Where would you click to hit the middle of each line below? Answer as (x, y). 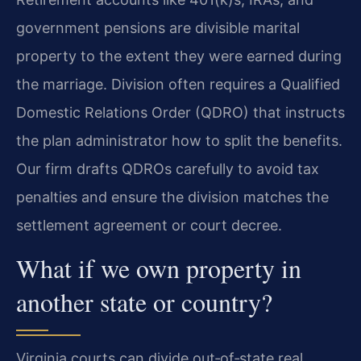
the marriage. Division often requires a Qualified (178, 85)
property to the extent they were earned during (179, 56)
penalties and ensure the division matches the (172, 197)
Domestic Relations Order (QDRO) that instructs (180, 113)
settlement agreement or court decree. (149, 226)
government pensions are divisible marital (158, 28)
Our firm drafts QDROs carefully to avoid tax (168, 169)
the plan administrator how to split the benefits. (179, 141)
